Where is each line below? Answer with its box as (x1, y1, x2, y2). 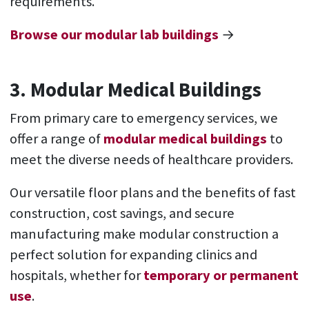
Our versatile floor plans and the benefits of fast (9, 183, 296, 202)
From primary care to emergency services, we (9, 109, 278, 128)
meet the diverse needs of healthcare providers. (9, 150, 296, 169)
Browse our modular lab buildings (9, 26, 219, 44)
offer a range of (9, 130, 103, 148)
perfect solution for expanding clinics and (9, 246, 257, 264)
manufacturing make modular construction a (9, 225, 279, 243)
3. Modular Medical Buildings (9, 77, 261, 103)
